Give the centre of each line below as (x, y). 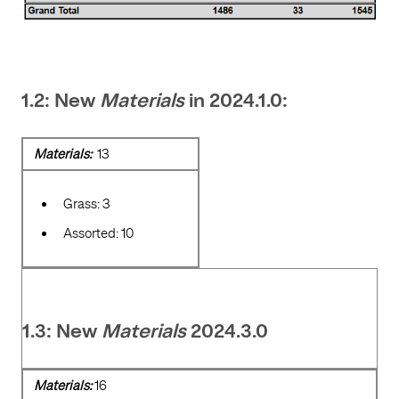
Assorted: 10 (98, 234)
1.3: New (62, 333)
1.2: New (61, 102)
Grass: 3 (86, 204)
